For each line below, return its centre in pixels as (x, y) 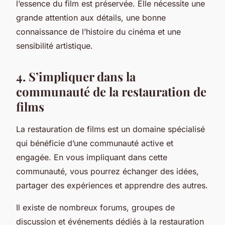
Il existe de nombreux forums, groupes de (95, 207)
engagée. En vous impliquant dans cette (92, 157)
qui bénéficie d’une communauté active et (95, 143)
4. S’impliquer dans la (76, 76)
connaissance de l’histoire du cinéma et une (98, 31)
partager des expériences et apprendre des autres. (112, 185)
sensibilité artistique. (54, 45)
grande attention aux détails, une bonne (91, 17)
